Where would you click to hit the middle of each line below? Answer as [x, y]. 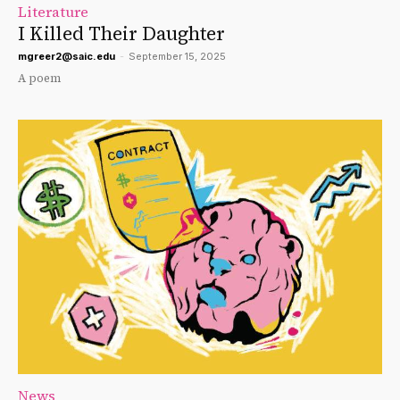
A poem [39, 78]
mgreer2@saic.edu [67, 56]
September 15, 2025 [177, 56]
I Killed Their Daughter [121, 33]
